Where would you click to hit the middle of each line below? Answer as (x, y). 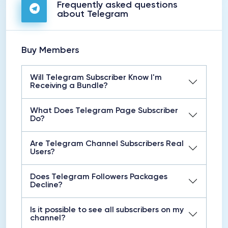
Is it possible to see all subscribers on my (107, 210)
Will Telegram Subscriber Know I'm (96, 78)
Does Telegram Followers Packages (99, 177)
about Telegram (93, 14)
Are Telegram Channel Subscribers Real (107, 144)
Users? (42, 152)
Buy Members (50, 50)
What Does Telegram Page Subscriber (104, 111)
